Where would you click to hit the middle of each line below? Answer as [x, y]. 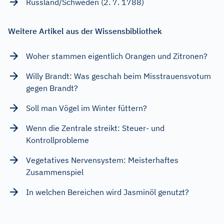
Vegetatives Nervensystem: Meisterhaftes [102, 160]
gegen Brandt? [52, 88]
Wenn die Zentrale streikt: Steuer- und [95, 128]
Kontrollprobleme [57, 140]
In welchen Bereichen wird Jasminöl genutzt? [107, 192]
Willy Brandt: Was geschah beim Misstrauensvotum [118, 76]
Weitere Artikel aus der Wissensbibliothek [85, 31]
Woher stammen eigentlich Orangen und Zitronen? [117, 56]
